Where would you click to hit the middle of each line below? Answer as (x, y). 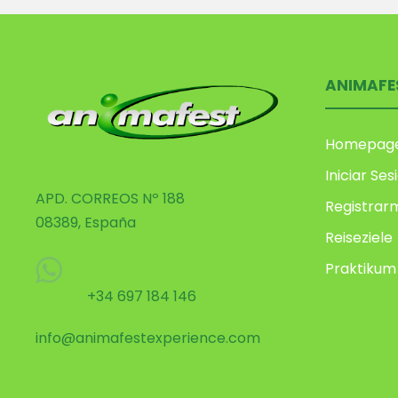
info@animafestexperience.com (148, 338)
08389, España (86, 223)
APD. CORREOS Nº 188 (110, 199)
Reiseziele (359, 237)
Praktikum (361, 268)
